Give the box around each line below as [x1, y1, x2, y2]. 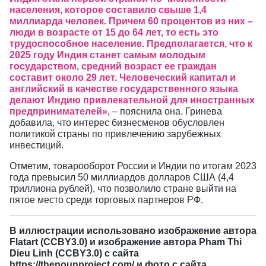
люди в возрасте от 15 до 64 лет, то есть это [9, 27, 218, 37]
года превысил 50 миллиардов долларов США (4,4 [9, 172, 234, 182]
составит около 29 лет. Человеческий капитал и [9, 72, 236, 83]
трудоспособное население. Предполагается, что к [9, 39, 252, 49]
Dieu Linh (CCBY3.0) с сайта [9, 248, 139, 258]
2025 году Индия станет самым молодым [9, 50, 205, 60]
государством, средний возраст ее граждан [9, 61, 217, 71]
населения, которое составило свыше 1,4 [9, 5, 207, 15]
